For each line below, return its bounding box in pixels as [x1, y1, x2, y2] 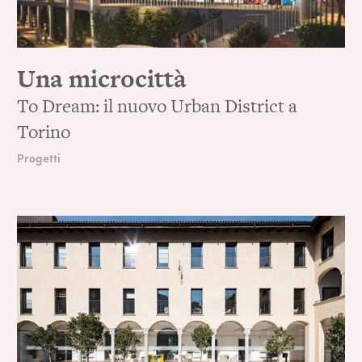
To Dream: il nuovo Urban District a [17, 92, 298, 119]
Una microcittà [17, 61, 187, 95]
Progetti [17, 149, 61, 166]
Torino [17, 118, 71, 145]
